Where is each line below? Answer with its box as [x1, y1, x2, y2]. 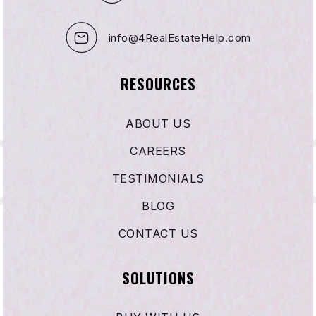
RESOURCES [120, 73, 196, 95]
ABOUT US [126, 116, 190, 130]
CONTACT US [118, 226, 198, 241]
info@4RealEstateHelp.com [108, 30, 251, 44]
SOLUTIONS [121, 267, 195, 288]
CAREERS [130, 143, 186, 158]
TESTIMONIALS [111, 171, 205, 186]
